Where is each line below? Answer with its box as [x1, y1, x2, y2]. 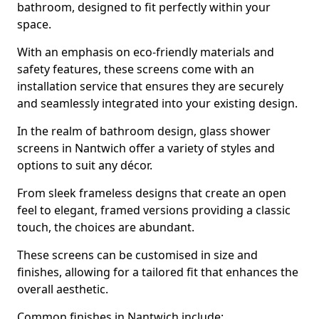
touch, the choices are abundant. [17, 219, 194, 235]
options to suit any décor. [17, 157, 152, 173]
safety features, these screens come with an [17, 61, 254, 77]
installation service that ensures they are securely [17, 78, 283, 94]
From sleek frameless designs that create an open [17, 185, 286, 201]
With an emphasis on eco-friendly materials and [17, 44, 274, 60]
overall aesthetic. [17, 281, 108, 297]
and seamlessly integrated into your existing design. [17, 95, 298, 111]
